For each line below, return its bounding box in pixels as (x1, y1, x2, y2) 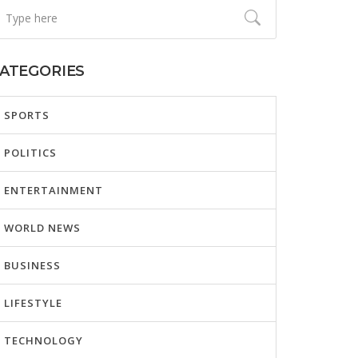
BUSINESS (4, 258, 61, 272)
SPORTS (4, 108, 50, 122)
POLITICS (4, 145, 57, 160)
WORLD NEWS (4, 221, 81, 235)
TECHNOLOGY (4, 333, 83, 348)
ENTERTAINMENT (4, 183, 103, 197)
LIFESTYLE (4, 296, 62, 310)
